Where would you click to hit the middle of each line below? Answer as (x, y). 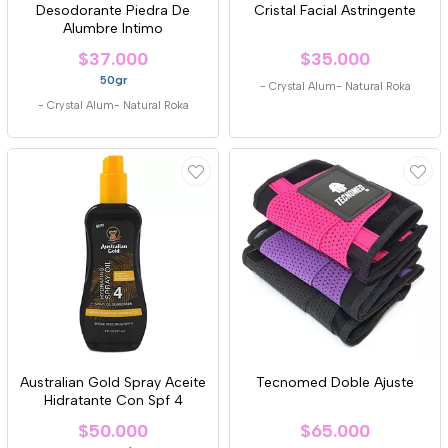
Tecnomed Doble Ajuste (335, 382)
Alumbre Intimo (113, 28)
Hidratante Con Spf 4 (113, 400)
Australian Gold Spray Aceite (113, 382)
